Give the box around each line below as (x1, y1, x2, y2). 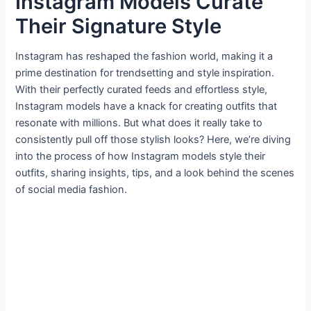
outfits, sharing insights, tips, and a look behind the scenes (15, 167, 295, 180)
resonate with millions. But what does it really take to (15, 117, 263, 130)
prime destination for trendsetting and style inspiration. (15, 67, 275, 80)
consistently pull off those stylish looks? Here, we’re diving (15, 133, 292, 146)
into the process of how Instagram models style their (15, 150, 266, 163)
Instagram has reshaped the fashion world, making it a (15, 50, 274, 63)
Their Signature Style (15, 13, 222, 38)
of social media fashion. (15, 183, 128, 196)
